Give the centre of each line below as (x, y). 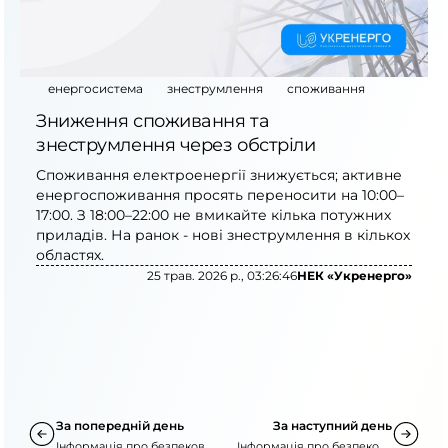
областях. (70, 255)
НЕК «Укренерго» (354, 275)
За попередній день (119, 425)
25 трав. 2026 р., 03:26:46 (222, 275)
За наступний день (333, 425)
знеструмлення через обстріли (176, 145)
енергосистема (95, 88)
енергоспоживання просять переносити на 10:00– (220, 195)
